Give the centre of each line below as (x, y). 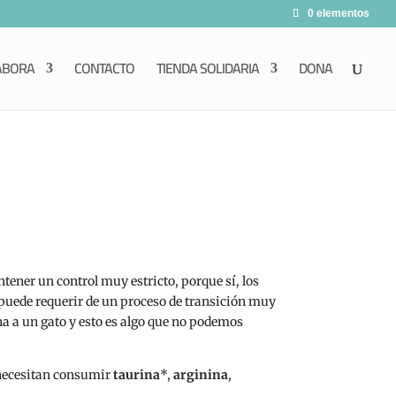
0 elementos (339, 13)
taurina (137, 375)
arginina (201, 375)
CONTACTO (104, 68)
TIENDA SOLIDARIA (208, 68)
